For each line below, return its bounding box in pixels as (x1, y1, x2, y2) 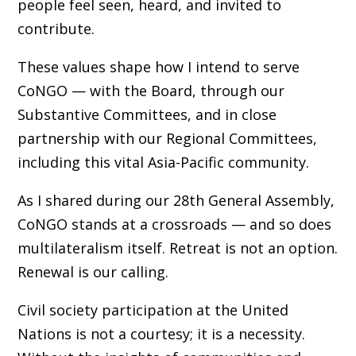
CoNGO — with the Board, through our (17, 80, 284, 100)
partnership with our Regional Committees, (17, 128, 317, 148)
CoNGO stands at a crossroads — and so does (17, 214, 331, 234)
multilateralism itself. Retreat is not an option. (17, 238, 338, 257)
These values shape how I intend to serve (17, 56, 300, 76)
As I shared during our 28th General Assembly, (17, 190, 335, 210)
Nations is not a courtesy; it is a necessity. (17, 323, 305, 343)
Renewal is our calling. (17, 261, 168, 281)
